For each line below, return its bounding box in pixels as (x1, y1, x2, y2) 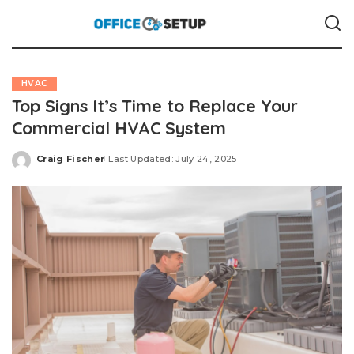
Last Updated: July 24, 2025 (108, 153, 237, 164)
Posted (36, 159, 73, 170)
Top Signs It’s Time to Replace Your (12, 95, 298, 116)
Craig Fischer (36, 153, 105, 164)
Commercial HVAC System (12, 117, 226, 138)
